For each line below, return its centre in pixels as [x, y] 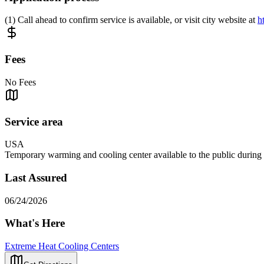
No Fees [20, 82]
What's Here [35, 223]
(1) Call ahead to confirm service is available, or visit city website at [131, 20]
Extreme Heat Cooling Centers [62, 246]
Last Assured [36, 177]
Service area [34, 121]
